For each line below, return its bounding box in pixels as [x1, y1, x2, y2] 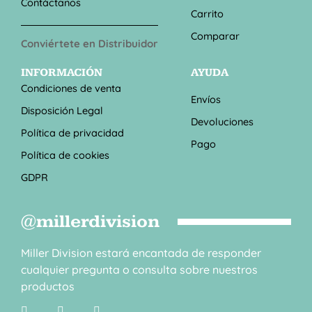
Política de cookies [21, 148, 109, 162]
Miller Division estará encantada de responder [21, 245, 261, 260]
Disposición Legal [21, 103, 103, 117]
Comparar [191, 29, 240, 42]
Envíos [191, 92, 221, 106]
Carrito [191, 6, 224, 20]
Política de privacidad [21, 125, 124, 139]
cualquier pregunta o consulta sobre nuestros [21, 262, 258, 276]
